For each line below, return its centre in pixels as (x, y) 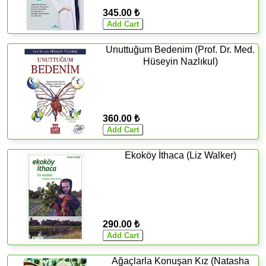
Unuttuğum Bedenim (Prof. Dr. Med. (180, 49)
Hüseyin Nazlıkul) (180, 61)
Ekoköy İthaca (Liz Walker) (180, 155)
